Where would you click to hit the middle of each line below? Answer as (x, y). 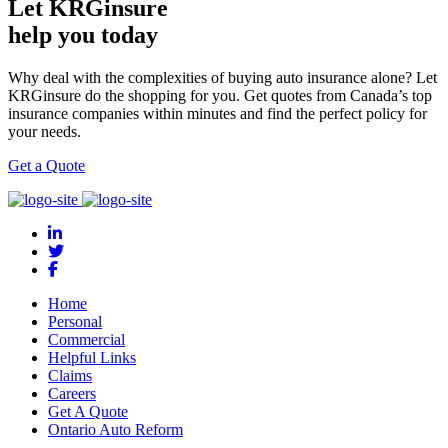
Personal (75, 322)
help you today (83, 35)
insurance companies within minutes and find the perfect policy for (217, 114)
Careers (72, 394)
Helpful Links (92, 358)
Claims (70, 376)
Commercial (86, 340)
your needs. (44, 132)
